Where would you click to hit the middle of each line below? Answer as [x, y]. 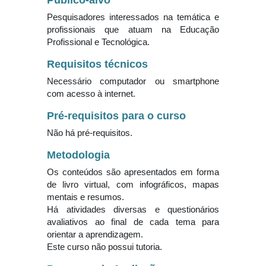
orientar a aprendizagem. [95, 235]
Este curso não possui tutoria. [104, 247]
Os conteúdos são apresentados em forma [133, 172]
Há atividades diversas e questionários [133, 210]
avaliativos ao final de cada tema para [133, 222]
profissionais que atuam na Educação [133, 30]
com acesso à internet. [91, 94]
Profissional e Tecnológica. [98, 42]
